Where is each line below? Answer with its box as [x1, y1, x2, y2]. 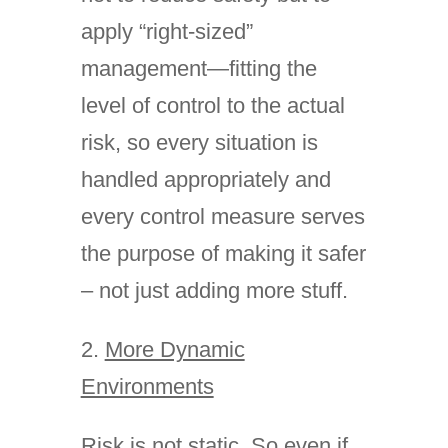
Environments [80, 374, 214, 399]
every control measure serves [80, 204, 365, 229]
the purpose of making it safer [80, 241, 366, 266]
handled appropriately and [80, 167, 331, 192]
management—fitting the [80, 56, 317, 81]
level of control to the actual [80, 93, 345, 118]
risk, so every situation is [80, 130, 318, 155]
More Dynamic [104, 337, 245, 362]
